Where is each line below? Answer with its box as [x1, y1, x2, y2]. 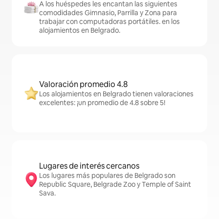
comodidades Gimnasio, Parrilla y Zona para [39, 8, 177, 18]
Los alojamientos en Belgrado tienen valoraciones [39, 89, 194, 99]
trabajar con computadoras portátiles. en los [39, 17, 180, 26]
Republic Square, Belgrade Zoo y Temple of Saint [39, 180, 191, 189]
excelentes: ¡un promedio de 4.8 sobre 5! [39, 98, 165, 108]
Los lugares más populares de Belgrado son [39, 171, 175, 180]
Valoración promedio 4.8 [39, 79, 128, 90]
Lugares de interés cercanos [39, 161, 139, 172]
